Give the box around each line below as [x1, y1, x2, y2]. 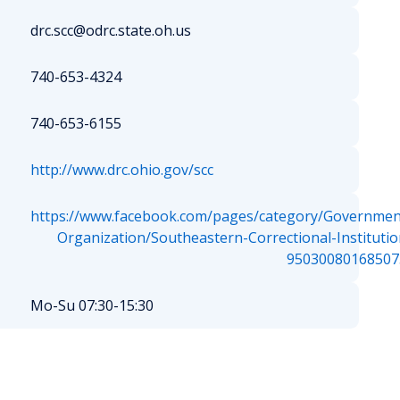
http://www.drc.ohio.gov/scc [30, 160, 213, 179]
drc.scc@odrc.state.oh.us [30, 21, 191, 40]
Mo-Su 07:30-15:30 [30, 296, 154, 315]
